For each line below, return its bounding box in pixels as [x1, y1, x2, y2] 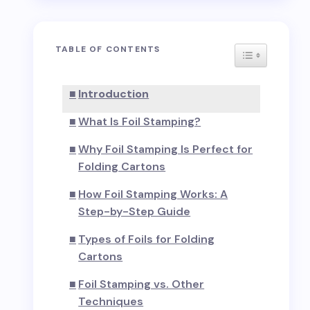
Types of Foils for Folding [78, 232, 215, 246]
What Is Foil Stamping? [78, 114, 201, 129]
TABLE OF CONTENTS [55, 44, 161, 55]
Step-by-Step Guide [78, 204, 191, 219]
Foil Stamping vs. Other [78, 277, 205, 291]
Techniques [78, 294, 144, 309]
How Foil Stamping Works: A [78, 187, 228, 201]
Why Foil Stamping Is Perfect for [78, 142, 253, 156]
